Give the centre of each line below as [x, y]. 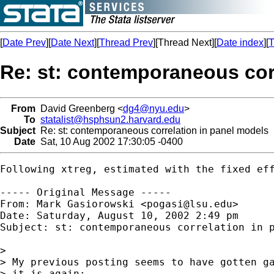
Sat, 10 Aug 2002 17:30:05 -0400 [109, 141]
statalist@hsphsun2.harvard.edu [110, 119]
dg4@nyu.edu [154, 108]
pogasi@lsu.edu [190, 204]
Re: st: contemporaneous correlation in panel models [152, 130]
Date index [240, 43]
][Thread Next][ [185, 43]
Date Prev [24, 43]
